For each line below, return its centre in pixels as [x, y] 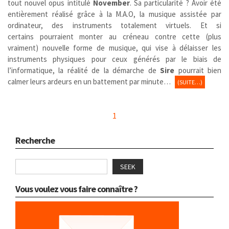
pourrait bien [198, 70]
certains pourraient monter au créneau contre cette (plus [114, 36]
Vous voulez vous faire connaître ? [76, 189]
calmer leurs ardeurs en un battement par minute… [90, 81]
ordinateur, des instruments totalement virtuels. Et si [114, 25]
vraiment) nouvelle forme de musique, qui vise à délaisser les [114, 48]
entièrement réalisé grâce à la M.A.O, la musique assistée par [114, 14]
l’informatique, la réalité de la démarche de [84, 70]
